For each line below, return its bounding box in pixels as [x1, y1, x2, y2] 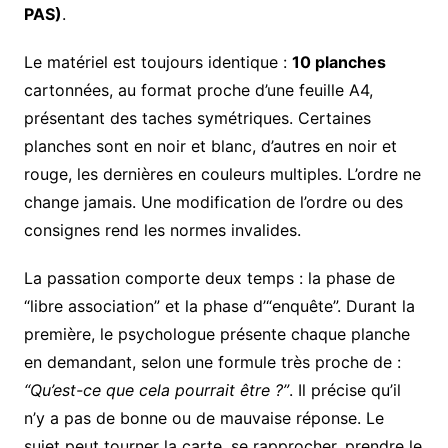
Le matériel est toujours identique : [23, 52, 292, 73]
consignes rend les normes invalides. [23, 220, 301, 241]
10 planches [291, 52, 386, 73]
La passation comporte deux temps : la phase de [23, 268, 395, 289]
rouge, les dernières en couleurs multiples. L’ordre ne [23, 164, 421, 185]
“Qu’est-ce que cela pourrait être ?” [23, 380, 289, 401]
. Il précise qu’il [288, 380, 401, 401]
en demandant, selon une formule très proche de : [23, 352, 401, 373]
